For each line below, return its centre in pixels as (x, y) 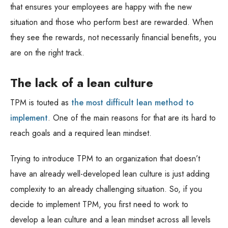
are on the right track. (47, 53)
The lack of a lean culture (82, 83)
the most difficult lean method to (133, 103)
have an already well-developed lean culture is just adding (110, 174)
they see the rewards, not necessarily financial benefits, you (113, 38)
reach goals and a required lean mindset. (81, 133)
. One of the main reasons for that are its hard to (132, 118)
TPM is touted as (39, 103)
